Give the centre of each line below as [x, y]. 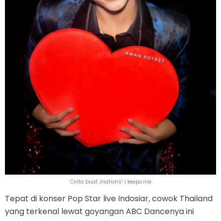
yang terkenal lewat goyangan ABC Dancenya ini [99, 211]
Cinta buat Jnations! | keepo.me [110, 182]
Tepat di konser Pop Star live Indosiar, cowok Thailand [109, 198]
